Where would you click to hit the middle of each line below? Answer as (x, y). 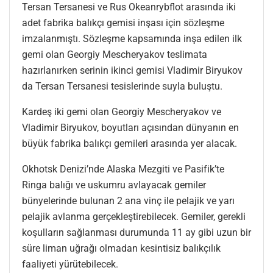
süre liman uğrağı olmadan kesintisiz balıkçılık (121, 248)
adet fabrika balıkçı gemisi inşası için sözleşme (123, 23)
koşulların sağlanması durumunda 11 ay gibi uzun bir (136, 232)
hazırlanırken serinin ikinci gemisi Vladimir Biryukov (132, 70)
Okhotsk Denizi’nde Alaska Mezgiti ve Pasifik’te (123, 169)
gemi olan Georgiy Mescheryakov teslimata (115, 54)
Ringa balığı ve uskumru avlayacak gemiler (114, 185)
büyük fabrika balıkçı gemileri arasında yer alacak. (129, 143)
